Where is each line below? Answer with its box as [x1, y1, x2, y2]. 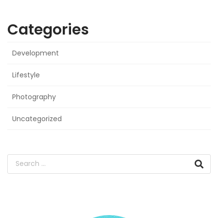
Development [12, 48, 59, 58]
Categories [7, 19, 89, 40]
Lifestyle [12, 70, 40, 80]
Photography [12, 91, 56, 102]
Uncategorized [12, 113, 62, 124]
